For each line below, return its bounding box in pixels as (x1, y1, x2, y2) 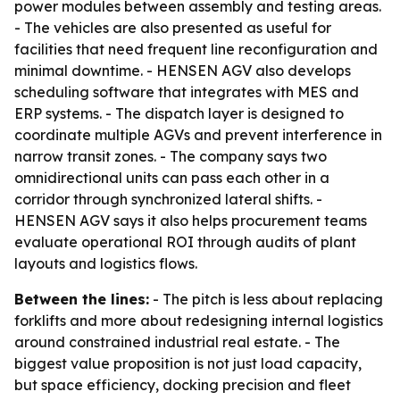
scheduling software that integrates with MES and (14, 83, 359, 101)
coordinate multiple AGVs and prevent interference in (14, 126, 382, 144)
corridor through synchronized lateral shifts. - (14, 190, 322, 208)
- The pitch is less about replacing (149, 290, 383, 308)
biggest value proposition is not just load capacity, (14, 354, 362, 372)
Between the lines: (14, 290, 149, 308)
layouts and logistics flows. (14, 254, 197, 272)
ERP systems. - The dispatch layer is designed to (14, 104, 344, 122)
